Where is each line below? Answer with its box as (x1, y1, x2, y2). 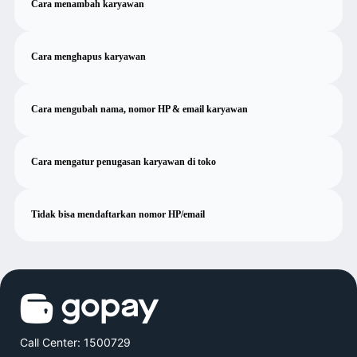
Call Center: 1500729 (20, 335, 131, 349)
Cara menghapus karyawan (30, 51, 146, 63)
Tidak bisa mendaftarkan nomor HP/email (30, 209, 205, 221)
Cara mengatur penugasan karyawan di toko (30, 156, 216, 168)
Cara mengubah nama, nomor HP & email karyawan (30, 104, 248, 116)
